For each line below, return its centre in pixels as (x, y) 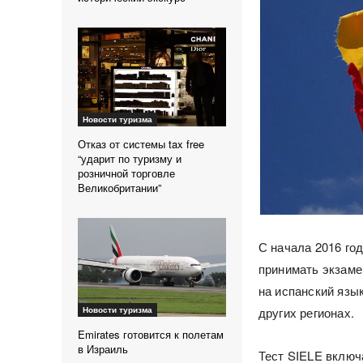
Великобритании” (120, 188)
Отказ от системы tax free (141, 144)
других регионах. (306, 313)
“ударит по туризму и (130, 159)
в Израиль (103, 349)
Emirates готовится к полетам (151, 335)
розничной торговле (126, 173)
